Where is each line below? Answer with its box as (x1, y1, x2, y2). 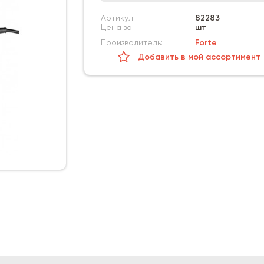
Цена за (100, 24, 132, 32)
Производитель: (100, 39, 163, 47)
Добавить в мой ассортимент (138, 53, 261, 61)
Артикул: (100, 14, 135, 22)
